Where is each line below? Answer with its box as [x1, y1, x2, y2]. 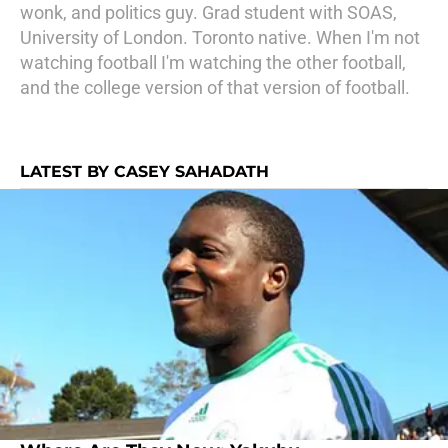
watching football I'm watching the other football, [20, 52, 406, 73]
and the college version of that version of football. [20, 77, 410, 98]
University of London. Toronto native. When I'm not [20, 27, 420, 48]
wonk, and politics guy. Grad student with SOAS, [20, 2, 397, 23]
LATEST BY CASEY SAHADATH [20, 162, 269, 181]
